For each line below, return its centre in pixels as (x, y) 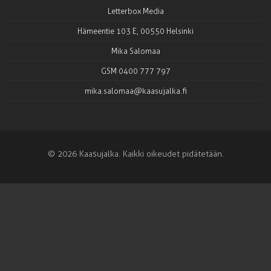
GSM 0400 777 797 (135, 71)
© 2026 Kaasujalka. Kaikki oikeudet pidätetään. (135, 154)
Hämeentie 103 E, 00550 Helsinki (135, 31)
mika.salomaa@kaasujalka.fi (135, 91)
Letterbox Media (135, 11)
